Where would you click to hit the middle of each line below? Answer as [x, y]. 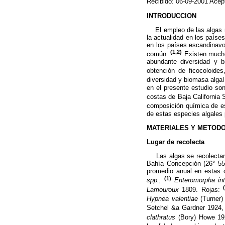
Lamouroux [164, 189]
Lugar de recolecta [176, 142]
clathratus [161, 217]
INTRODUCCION [172, 16]
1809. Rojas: [202, 189]
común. [159, 54]
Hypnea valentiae [174, 199]
